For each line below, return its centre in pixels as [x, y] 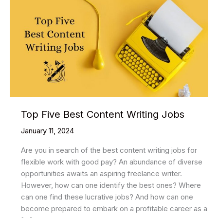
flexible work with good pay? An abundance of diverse [111, 162]
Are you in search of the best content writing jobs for [109, 150]
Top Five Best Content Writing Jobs [102, 114]
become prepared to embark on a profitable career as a [114, 208]
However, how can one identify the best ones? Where [111, 185]
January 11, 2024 [47, 130]
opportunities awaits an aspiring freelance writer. [101, 173]
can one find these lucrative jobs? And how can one [107, 197]
